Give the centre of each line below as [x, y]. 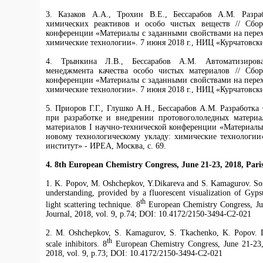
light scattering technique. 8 [93, 204]
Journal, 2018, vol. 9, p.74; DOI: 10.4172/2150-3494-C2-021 [149, 214]
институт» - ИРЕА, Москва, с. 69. [106, 146]
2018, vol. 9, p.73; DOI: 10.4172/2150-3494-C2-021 [134, 254]
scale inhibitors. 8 [76, 244]
